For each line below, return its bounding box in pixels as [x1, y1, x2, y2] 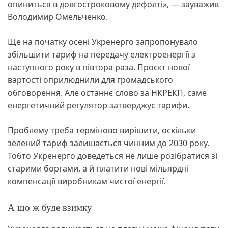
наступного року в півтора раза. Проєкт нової [8, 61, 190, 73]
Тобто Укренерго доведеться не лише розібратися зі [8, 150, 217, 161]
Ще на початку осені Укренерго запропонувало [8, 36, 198, 47]
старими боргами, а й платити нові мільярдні [8, 162, 189, 174]
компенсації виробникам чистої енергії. [8, 175, 168, 187]
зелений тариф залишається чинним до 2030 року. [8, 137, 209, 149]
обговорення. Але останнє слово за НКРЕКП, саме [8, 87, 207, 98]
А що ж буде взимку [8, 202, 95, 213]
